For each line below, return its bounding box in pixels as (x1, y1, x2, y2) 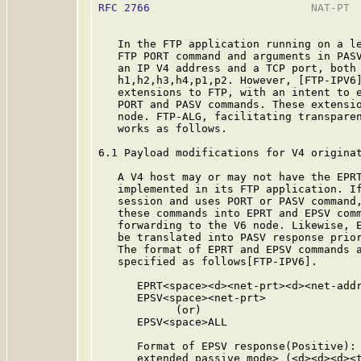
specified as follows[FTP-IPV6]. (98, 255, 317, 268)
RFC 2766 (98, 2, 150, 14)
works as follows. (98, 122, 227, 135)
